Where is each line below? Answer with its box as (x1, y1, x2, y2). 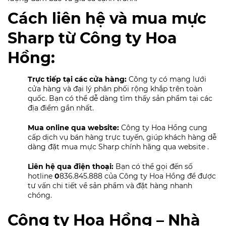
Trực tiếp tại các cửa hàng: (28, 74, 129, 84)
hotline (28, 171, 54, 181)
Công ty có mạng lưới (129, 74, 206, 84)
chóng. (28, 190, 52, 200)
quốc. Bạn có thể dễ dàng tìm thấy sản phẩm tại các (28, 93, 212, 103)
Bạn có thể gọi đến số (116, 161, 193, 171)
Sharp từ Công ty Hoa (8, 28, 177, 47)
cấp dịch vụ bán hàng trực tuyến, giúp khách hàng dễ (28, 132, 216, 142)
